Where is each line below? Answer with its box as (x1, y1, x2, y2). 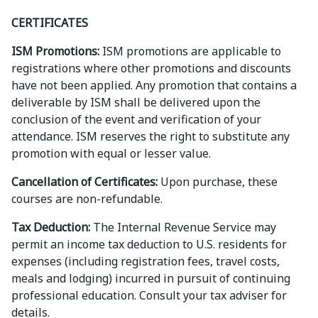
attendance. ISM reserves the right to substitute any (11, 128, 290, 144)
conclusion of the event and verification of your (11, 111, 261, 127)
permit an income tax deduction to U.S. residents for (11, 236, 287, 252)
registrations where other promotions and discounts (11, 60, 291, 76)
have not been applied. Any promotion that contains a (11, 77, 297, 93)
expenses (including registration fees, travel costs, (11, 253, 280, 269)
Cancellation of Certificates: (11, 174, 158, 190)
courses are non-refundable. (11, 191, 163, 207)
